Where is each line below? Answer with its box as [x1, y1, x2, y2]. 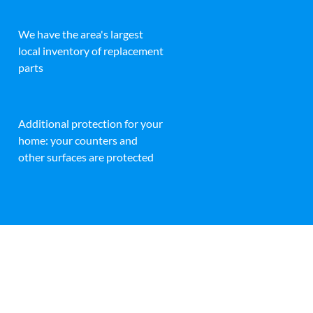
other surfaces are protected [18, 150, 154, 163]
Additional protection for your [18, 116, 163, 130]
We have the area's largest [18, 27, 143, 41]
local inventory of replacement [18, 43, 163, 57]
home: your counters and [18, 133, 138, 147]
